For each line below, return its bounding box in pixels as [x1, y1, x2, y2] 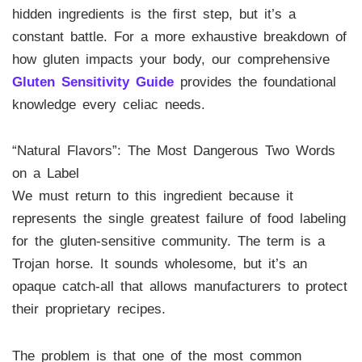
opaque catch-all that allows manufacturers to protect [11, 279, 347, 295]
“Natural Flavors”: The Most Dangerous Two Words [11, 143, 335, 159]
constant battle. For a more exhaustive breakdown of [11, 28, 347, 44]
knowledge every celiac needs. [11, 96, 205, 112]
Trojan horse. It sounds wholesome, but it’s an [11, 256, 307, 272]
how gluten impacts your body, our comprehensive [11, 51, 330, 67]
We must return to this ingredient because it [11, 188, 293, 204]
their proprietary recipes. [11, 301, 166, 318]
